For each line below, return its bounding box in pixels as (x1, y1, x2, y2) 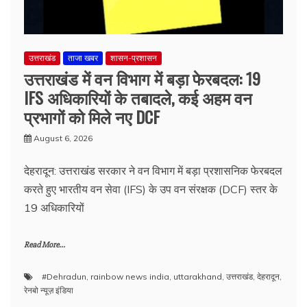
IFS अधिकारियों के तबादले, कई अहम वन (24, 85, 252, 110)
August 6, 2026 (34, 133, 93, 143)
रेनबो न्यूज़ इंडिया (24, 285, 73, 295)
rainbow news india (90, 271, 169, 282)
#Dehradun (42, 271, 86, 282)
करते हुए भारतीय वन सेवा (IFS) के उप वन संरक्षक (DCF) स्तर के (24, 182, 278, 196)
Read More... (24, 240, 65, 250)
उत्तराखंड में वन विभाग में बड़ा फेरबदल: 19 (24, 66, 260, 90)
